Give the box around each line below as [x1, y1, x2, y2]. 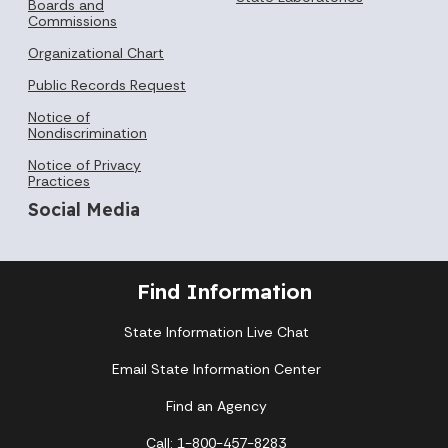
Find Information [136, 278, 312, 305]
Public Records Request [28, 75, 186, 94]
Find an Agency [165, 397, 267, 416]
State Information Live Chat [123, 323, 309, 342]
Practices [28, 171, 90, 190]
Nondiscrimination [28, 123, 147, 142]
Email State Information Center [111, 360, 321, 379]
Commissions [28, 11, 117, 30]
